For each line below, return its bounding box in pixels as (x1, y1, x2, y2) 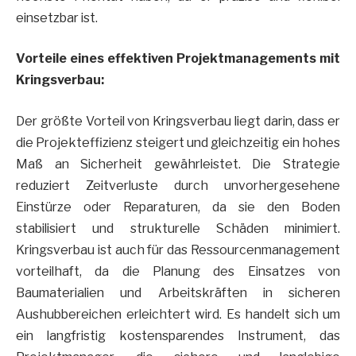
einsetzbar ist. (16, 10, 98, 25)
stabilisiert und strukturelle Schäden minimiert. (16, 220, 340, 236)
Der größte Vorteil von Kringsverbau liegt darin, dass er (16, 113, 340, 129)
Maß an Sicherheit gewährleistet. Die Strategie (16, 156, 340, 172)
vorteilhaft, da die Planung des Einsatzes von (16, 263, 340, 279)
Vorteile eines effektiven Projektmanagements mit (16, 51, 340, 67)
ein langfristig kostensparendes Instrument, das (16, 327, 340, 343)
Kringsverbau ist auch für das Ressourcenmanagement (16, 242, 340, 257)
